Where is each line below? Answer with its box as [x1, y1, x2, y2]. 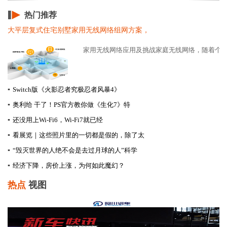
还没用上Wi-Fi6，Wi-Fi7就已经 [13, 116, 103, 124]
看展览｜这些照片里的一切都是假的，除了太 [13, 131, 144, 139]
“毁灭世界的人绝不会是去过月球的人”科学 [13, 146, 137, 154]
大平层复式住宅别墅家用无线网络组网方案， [8, 26, 149, 34]
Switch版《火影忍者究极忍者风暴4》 [13, 85, 121, 93]
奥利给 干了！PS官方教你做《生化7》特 [13, 100, 130, 108]
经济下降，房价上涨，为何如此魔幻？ [13, 161, 125, 169]
